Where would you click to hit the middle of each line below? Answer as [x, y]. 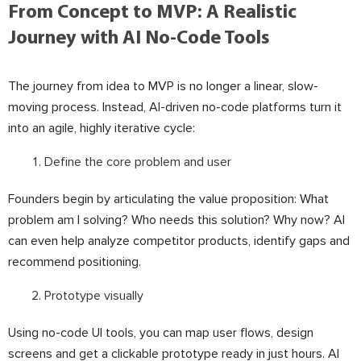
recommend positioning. [75, 262]
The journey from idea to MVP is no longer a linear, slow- [163, 86]
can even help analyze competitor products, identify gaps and [179, 241]
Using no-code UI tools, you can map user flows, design [161, 333]
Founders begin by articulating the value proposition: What [168, 199]
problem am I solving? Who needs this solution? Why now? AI [176, 220]
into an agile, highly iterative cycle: [102, 128]
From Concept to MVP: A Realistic [152, 13]
